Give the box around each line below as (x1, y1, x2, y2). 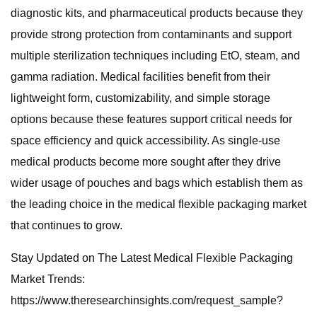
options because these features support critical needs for (11, 113, 292, 125)
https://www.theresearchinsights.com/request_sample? (11, 294, 283, 306)
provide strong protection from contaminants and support (11, 28, 292, 40)
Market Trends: (11, 273, 85, 285)
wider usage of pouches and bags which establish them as (11, 177, 303, 189)
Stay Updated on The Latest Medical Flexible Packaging (11, 252, 293, 264)
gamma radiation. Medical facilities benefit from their (11, 71, 270, 83)
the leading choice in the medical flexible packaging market (11, 198, 306, 210)
